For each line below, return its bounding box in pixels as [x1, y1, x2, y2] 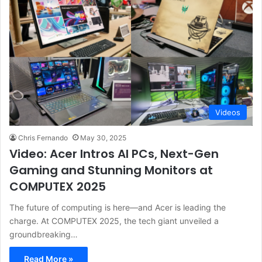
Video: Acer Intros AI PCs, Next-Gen [9, 146, 219, 163]
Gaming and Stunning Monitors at [9, 162, 213, 179]
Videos [215, 108, 240, 118]
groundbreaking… [9, 229, 78, 240]
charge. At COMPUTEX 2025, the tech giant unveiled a [9, 216, 219, 226]
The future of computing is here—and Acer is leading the [9, 202, 226, 213]
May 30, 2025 [80, 133, 126, 143]
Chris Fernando [18, 133, 68, 143]
